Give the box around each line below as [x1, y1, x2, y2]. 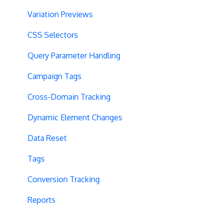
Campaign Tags [27, 71, 82, 81]
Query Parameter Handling [27, 50, 120, 60]
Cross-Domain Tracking [27, 91, 110, 102]
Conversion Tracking [27, 174, 100, 184]
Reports [27, 194, 55, 205]
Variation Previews [27, 9, 93, 19]
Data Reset [27, 133, 67, 143]
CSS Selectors [27, 29, 78, 40]
